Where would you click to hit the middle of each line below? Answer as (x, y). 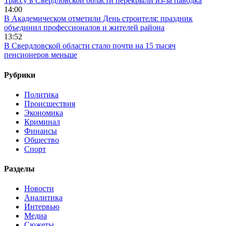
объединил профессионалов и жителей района (84, 28)
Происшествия (50, 103)
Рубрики (20, 75)
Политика (41, 94)
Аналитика (43, 198)
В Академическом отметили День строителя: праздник (98, 19)
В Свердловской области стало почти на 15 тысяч (90, 46)
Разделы (19, 169)
